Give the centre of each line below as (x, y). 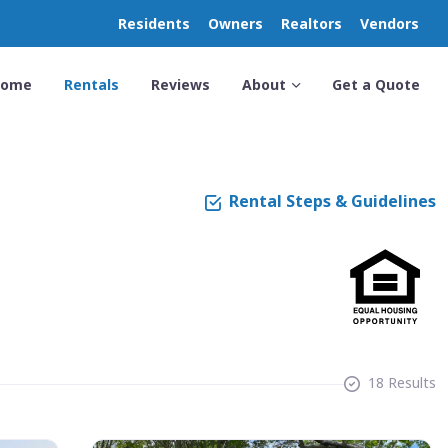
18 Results (402, 382)
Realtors (311, 23)
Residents (154, 23)
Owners (235, 23)
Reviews (180, 84)
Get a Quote (375, 84)
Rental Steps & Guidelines (332, 201)
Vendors (389, 23)
